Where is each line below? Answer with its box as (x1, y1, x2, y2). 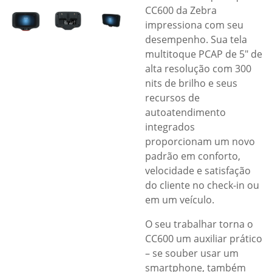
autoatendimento (145, 106, 226, 119)
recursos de (145, 91, 200, 104)
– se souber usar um (145, 246, 239, 260)
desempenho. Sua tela (145, 33, 247, 46)
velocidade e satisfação (145, 164, 251, 177)
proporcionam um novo (145, 135, 255, 148)
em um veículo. (145, 193, 214, 206)
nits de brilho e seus (145, 76, 237, 90)
